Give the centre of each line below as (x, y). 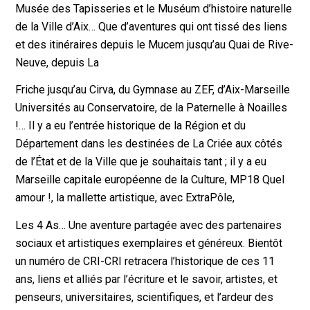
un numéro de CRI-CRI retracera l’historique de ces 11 (145, 261)
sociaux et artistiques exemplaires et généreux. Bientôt (149, 243)
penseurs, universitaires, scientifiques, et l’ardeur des (145, 297)
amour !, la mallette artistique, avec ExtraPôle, (125, 198)
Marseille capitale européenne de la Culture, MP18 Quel (150, 180)
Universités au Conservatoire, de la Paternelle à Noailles (152, 108)
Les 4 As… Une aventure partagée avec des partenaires (149, 225)
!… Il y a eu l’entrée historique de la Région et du (131, 126)
